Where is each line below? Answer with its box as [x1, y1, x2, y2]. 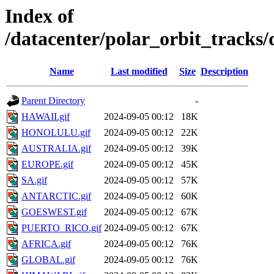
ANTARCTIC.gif [21, 191, 91, 202]
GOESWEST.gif [21, 207, 87, 218]
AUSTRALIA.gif [21, 143, 91, 154]
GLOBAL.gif [21, 254, 75, 265]
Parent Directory [21, 95, 85, 106]
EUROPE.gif [21, 159, 73, 170]
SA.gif [21, 175, 47, 186]
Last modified [110, 66, 168, 77]
